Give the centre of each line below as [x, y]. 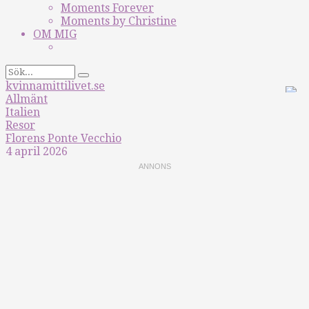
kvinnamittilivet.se [55, 86]
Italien [23, 112]
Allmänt [27, 99]
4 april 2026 [37, 151]
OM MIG [55, 34]
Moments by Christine [119, 21]
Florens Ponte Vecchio [63, 138]
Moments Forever [107, 8]
